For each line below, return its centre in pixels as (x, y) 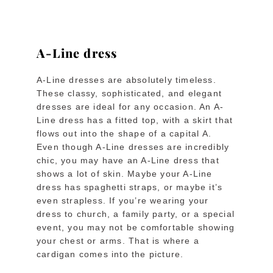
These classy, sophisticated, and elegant (129, 93)
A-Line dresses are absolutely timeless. (126, 80)
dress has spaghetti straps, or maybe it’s (130, 187)
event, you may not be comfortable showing (136, 227)
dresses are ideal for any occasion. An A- (130, 106)
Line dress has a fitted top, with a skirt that (135, 120)
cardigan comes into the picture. (110, 254)
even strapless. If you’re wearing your (123, 200)
